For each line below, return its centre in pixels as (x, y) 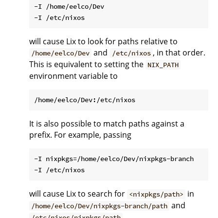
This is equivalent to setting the (87, 64)
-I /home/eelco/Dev (69, 6)
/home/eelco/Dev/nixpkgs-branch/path (100, 206)
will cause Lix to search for (78, 194)
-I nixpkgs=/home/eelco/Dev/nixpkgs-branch (114, 159)
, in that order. (179, 53)
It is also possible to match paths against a (107, 124)
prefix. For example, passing (80, 135)
